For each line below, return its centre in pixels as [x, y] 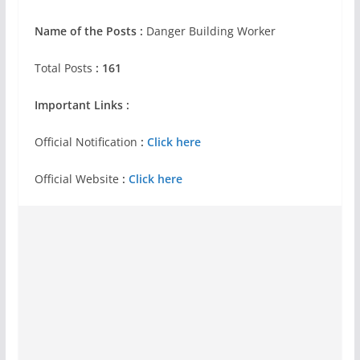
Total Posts [63, 68]
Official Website [78, 179]
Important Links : [82, 105]
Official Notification [86, 142]
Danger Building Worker [211, 31]
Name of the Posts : [90, 31]
